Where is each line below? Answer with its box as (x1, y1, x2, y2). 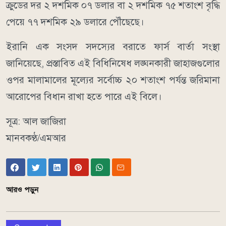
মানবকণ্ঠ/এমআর (6, 132, 66, 144)
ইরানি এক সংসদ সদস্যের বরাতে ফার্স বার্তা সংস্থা (6, 41, 220, 53)
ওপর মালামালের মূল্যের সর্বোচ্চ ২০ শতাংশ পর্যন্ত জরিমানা (6, 74, 220, 86)
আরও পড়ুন (6, 185, 38, 194)
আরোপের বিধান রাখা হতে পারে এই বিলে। (6, 91, 162, 103)
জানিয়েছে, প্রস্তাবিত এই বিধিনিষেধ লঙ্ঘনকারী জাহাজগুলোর (6, 58, 220, 70)
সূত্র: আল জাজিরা (6, 116, 66, 128)
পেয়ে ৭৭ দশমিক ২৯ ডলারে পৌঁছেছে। (6, 16, 144, 28)
